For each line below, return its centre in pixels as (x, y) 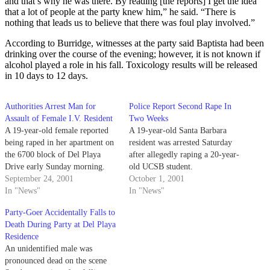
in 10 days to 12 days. (46, 75)
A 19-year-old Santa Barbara (178, 130)
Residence (22, 236)
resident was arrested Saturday (181, 142)
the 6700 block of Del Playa (53, 154)
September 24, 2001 (39, 178)
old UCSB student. (161, 166)
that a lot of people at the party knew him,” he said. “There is (120, 11)
